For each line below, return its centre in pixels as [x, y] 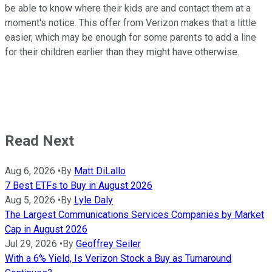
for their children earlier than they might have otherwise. [122, 52]
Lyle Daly [93, 200]
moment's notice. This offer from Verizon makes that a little [131, 23]
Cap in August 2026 [46, 229]
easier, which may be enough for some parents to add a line [131, 38]
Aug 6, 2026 [30, 171]
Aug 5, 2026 [30, 200]
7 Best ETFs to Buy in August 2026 [79, 186]
